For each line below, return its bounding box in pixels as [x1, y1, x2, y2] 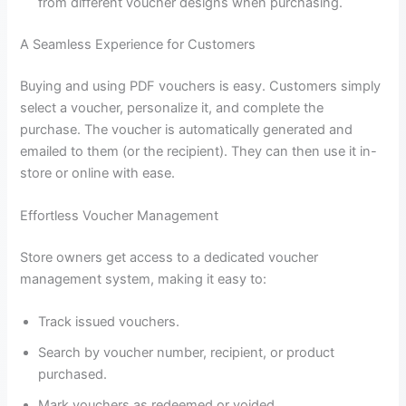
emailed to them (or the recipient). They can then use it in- [20, 142, 378, 159]
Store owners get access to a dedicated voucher [20, 249, 319, 266]
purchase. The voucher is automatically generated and [20, 121, 353, 138]
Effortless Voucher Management [20, 208, 219, 225]
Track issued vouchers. [38, 314, 180, 331]
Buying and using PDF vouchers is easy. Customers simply [20, 77, 382, 94]
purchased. [38, 366, 108, 383]
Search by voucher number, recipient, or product [38, 344, 335, 362]
